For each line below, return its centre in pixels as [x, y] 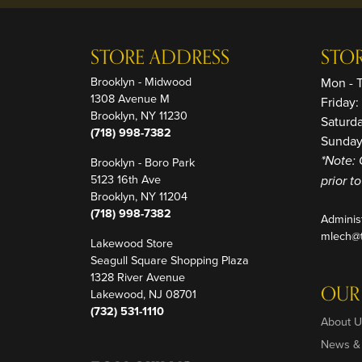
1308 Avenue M [130, 99]
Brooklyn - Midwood [141, 82]
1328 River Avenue [138, 277]
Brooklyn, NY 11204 [139, 196]
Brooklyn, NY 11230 [139, 116]
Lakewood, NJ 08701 [143, 294]
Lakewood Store [132, 243]
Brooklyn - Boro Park [143, 162]
